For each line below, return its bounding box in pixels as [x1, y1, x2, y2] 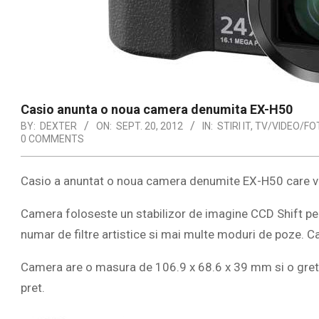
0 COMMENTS [21, 133, 84, 145]
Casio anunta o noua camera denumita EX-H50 [21, 102, 293, 117]
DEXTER [40, 120, 77, 132]
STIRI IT [217, 120, 251, 132]
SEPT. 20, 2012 [116, 120, 183, 132]
